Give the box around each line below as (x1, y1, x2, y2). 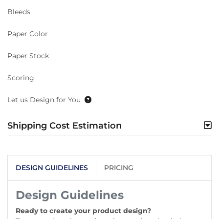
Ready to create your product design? (16, 206, 151, 216)
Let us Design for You (7, 95, 81, 104)
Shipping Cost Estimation (7, 120, 122, 131)
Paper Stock (7, 51, 49, 60)
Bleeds (7, 7, 30, 16)
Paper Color (7, 29, 48, 38)
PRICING (104, 163, 133, 173)
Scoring (7, 73, 34, 82)
